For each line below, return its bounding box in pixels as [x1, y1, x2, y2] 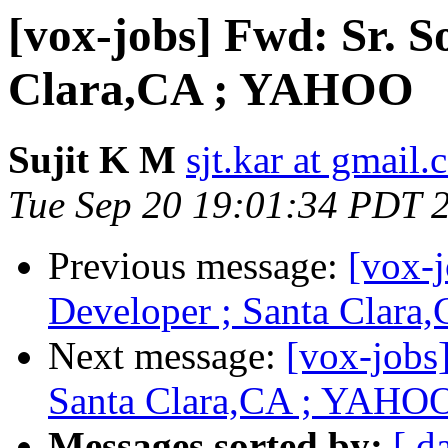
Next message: [48, 334, 286, 378]
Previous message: [48, 244, 348, 288]
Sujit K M [8, 138, 176, 182]
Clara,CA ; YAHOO [8, 63, 414, 115]
